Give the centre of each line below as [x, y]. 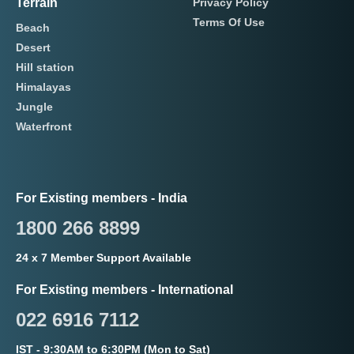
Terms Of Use [229, 23]
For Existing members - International [124, 290]
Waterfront [44, 127]
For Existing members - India [102, 198]
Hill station [45, 68]
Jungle [34, 107]
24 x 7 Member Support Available [104, 258]
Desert [33, 48]
